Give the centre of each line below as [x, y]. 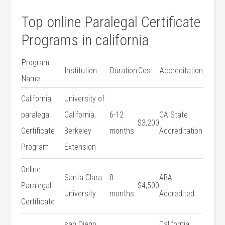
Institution [81, 71]
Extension [80, 147]
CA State [174, 115]
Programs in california [85, 40]
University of [85, 99]
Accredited [177, 194]
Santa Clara [83, 178]
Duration [124, 71]
